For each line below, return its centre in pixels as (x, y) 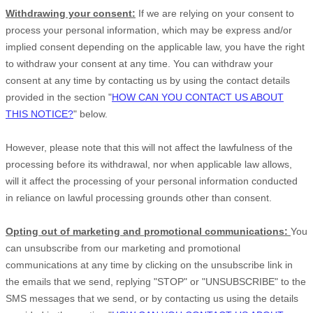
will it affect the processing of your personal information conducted (152, 181)
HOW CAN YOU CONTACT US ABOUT (198, 97)
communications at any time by (74, 265)
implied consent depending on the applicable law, (114, 47)
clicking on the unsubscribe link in (218, 265)
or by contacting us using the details (218, 298)
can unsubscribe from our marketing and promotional (123, 248)
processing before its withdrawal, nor (87, 164)
